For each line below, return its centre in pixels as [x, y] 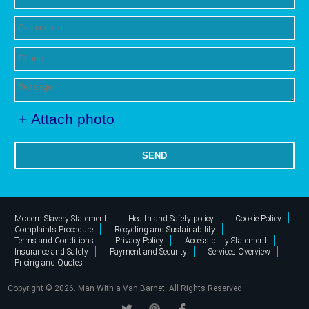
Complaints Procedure [54, 229]
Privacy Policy [140, 240]
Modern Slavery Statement [61, 218]
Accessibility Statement [226, 240]
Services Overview [240, 251]
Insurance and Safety [52, 251]
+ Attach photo [67, 119]
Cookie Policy [259, 218]
